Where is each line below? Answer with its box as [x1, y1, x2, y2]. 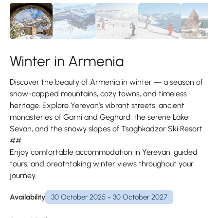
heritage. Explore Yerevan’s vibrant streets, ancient [10, 101, 184, 110]
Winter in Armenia [10, 52, 124, 71]
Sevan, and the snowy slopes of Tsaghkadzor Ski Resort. [10, 124, 204, 134]
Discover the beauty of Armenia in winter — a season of [10, 77, 203, 87]
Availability [10, 192, 45, 201]
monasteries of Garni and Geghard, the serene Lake [10, 112, 188, 122]
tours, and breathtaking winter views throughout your [10, 159, 194, 169]
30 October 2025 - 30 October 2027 [51, 192, 167, 201]
